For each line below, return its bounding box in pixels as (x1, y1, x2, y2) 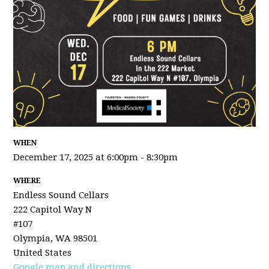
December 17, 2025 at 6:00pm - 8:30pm (13, 152, 178, 163)
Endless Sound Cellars (13, 190, 109, 201)
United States (13, 247, 72, 259)
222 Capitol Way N (13, 204, 92, 216)
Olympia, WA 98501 (13, 233, 98, 244)
